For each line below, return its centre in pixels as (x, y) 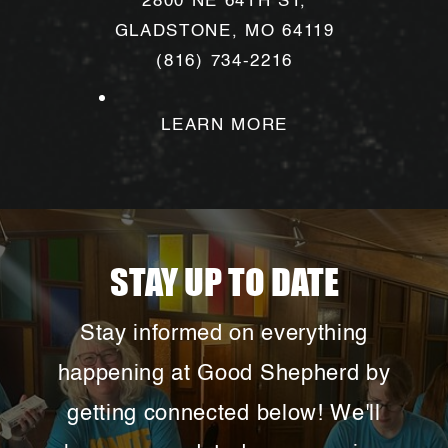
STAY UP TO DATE (225, 282)
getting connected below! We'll (224, 413)
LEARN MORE (225, 125)
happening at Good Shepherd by (224, 373)
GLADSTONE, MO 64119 (224, 32)
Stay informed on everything (224, 333)
